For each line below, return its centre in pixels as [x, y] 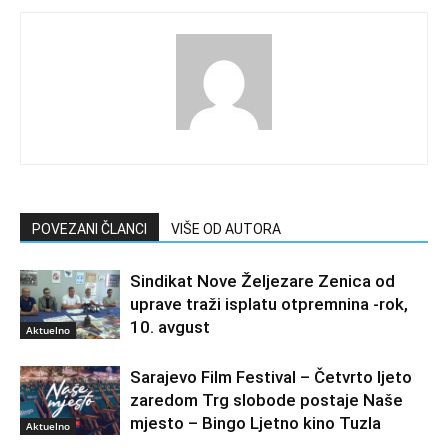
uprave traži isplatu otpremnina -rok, [269, 303]
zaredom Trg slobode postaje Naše [266, 399]
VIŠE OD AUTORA [226, 228]
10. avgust [170, 326]
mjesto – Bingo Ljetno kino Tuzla [255, 422]
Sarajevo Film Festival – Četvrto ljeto [271, 376]
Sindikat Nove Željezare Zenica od [262, 280]
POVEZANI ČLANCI [89, 228]
